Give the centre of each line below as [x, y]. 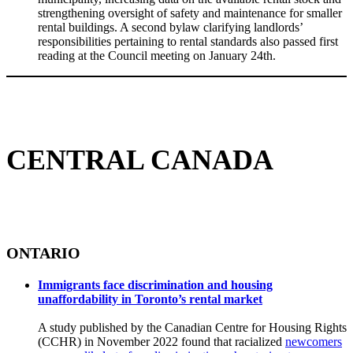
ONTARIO [43, 253]
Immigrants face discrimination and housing [155, 284]
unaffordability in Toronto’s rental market [150, 299]
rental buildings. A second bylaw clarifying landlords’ [170, 27]
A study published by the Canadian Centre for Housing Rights [192, 327]
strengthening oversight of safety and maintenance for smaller [190, 13]
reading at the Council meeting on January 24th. [157, 55]
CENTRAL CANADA [140, 160]
